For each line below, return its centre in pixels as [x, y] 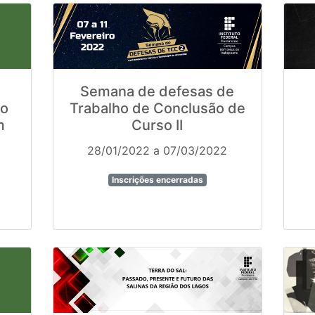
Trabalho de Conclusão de [157, 109]
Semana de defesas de [157, 92]
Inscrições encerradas [157, 180]
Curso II [157, 126]
